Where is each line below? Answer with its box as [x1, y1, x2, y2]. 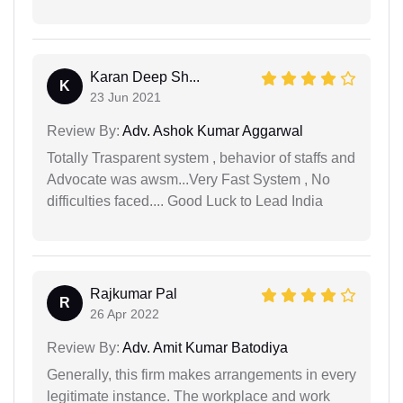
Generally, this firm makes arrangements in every [47, 366, 356, 382]
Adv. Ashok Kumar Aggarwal [120, 122, 303, 139]
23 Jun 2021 [90, 89, 161, 104]
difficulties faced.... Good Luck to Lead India [47, 193, 323, 209]
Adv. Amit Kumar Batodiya [120, 339, 288, 355]
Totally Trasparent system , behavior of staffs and [47, 149, 355, 166]
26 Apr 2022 [90, 306, 159, 321]
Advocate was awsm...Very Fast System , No [47, 171, 330, 187]
